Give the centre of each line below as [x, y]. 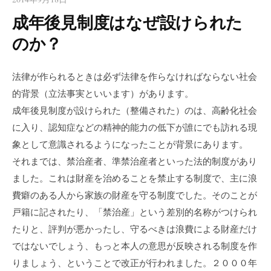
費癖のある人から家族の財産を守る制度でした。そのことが [135, 195]
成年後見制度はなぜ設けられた [128, 22]
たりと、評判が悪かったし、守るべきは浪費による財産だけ [135, 229]
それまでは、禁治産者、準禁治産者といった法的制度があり [135, 161]
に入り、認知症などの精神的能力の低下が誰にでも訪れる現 [135, 127]
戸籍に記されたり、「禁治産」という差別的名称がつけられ [135, 212]
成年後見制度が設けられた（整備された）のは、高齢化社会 [135, 110]
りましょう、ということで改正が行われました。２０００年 [135, 263]
